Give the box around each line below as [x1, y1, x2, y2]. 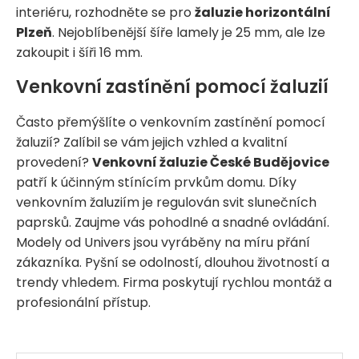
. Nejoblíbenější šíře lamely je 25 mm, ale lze [52, 22, 325, 42]
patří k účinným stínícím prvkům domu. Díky [16, 172, 296, 192]
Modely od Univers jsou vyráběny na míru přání [16, 232, 310, 252]
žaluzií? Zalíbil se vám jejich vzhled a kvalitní [16, 132, 288, 151]
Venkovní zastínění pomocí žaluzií [16, 74, 329, 99]
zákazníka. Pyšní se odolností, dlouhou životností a [16, 252, 329, 272]
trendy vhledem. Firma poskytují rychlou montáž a [16, 272, 332, 292]
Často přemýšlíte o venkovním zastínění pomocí [16, 112, 325, 131]
